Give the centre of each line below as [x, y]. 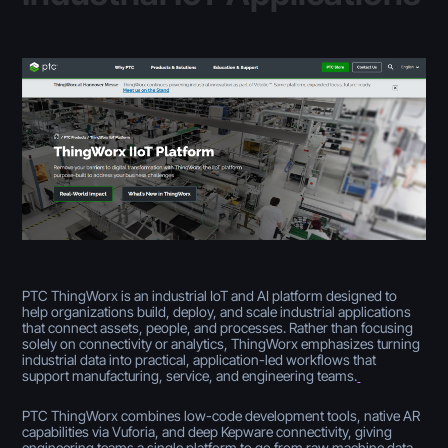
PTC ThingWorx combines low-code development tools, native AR [221, 415]
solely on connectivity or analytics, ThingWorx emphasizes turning [221, 343]
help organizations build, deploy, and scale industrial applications [217, 311]
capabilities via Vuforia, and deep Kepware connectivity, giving [207, 431]
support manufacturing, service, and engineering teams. [190, 375]
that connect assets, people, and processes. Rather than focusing [218, 327]
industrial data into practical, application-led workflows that [199, 359]
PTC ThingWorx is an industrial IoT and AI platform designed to [210, 295]
